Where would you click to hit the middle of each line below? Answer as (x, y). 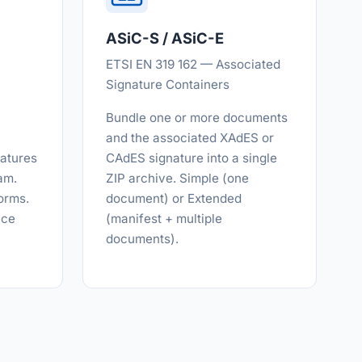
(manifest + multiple (164, 219)
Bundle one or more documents (197, 118)
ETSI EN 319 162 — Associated (193, 64)
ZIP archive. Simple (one (177, 178)
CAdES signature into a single (192, 158)
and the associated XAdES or (190, 138)
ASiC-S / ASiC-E (165, 38)
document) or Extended (174, 198)
